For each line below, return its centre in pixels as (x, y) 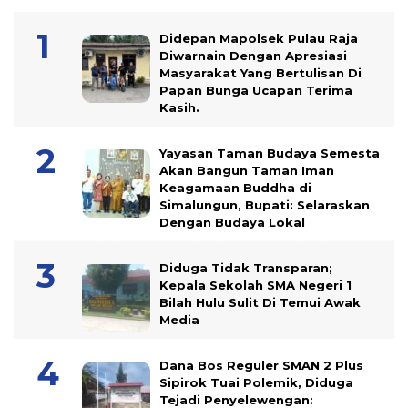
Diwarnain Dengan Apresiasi (253, 56)
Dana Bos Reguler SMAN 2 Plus (261, 366)
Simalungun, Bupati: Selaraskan (265, 205)
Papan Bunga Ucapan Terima (256, 91)
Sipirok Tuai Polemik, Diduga (256, 383)
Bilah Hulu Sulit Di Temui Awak (260, 303)
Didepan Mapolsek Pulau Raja (259, 39)
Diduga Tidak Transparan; (246, 268)
